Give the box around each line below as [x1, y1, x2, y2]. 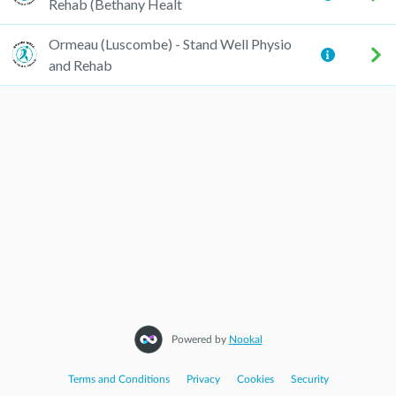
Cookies [236, 374, 274, 385]
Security [290, 374, 329, 385]
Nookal [228, 334, 263, 346]
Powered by [171, 334, 229, 346]
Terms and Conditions [67, 374, 170, 385]
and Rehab [49, 56, 112, 73]
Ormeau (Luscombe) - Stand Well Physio [49, 34, 292, 52]
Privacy [186, 374, 220, 385]
